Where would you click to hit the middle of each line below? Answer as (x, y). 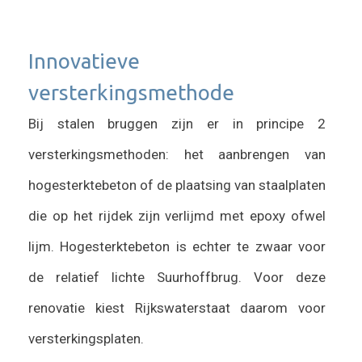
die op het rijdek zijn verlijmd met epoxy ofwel (177, 215)
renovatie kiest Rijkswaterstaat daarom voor (177, 307)
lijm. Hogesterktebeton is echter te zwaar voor (177, 246)
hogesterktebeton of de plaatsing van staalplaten (177, 185)
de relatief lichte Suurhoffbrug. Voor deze (177, 277)
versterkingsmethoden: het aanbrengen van (177, 154)
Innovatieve (84, 61)
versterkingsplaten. (86, 338)
